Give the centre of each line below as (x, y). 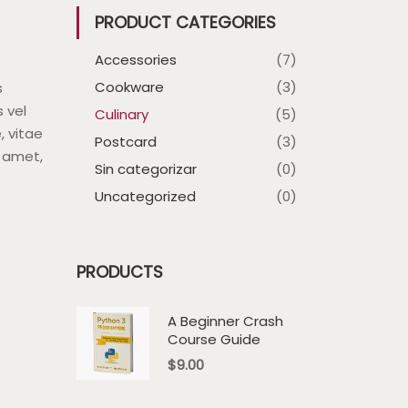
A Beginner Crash (225, 321)
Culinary (121, 114)
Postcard (125, 142)
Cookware (129, 87)
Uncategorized (145, 196)
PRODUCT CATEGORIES (185, 22)
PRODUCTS (119, 272)
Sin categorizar (145, 169)
